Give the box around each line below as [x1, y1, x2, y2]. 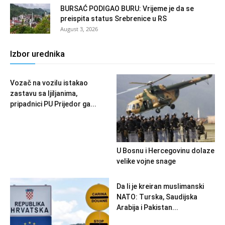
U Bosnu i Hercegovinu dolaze [116, 146, 214, 155]
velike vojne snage [116, 157, 176, 165]
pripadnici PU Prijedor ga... [10, 99, 96, 108]
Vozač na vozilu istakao [10, 78, 88, 87]
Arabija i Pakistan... [116, 203, 178, 211]
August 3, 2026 [60, 25, 98, 33]
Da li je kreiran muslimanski [116, 182, 204, 190]
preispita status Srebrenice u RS [60, 14, 167, 23]
